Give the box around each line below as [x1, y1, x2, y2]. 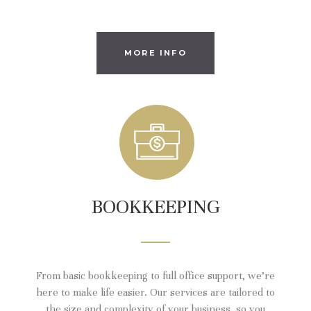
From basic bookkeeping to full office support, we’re [36, 269, 275, 282]
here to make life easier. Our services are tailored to [36, 285, 275, 299]
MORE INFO [124, 47, 187, 58]
